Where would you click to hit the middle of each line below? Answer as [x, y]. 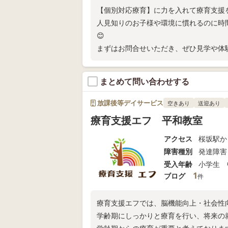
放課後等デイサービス [130, 103]
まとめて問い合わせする [145, 82]
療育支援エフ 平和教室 [147, 121]
